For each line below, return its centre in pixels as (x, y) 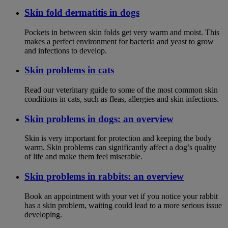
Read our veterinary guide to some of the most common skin (121, 90)
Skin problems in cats (69, 70)
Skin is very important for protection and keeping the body (118, 138)
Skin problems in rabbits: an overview (104, 177)
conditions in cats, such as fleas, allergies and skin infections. (122, 99)
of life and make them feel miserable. (83, 157)
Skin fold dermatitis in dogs (82, 12)
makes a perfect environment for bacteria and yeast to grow (119, 41)
